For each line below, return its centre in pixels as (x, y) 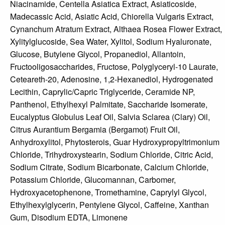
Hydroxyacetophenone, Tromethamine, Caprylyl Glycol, (108, 192)
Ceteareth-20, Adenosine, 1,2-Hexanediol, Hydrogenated (111, 79)
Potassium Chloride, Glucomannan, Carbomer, (93, 180)
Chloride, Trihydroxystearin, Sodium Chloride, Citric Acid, (111, 155)
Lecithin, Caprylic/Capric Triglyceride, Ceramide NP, (102, 92)
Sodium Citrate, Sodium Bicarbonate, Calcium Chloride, (109, 167)
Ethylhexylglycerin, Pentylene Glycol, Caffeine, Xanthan (109, 205)
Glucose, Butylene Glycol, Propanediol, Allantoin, (98, 54)
